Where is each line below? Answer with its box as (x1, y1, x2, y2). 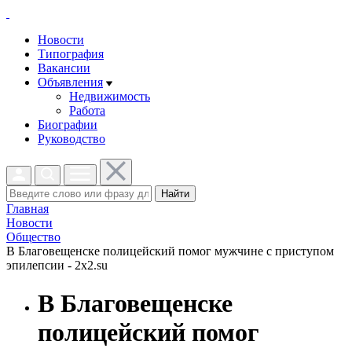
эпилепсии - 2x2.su (6, 258, 108, 272)
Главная (6, 202, 49, 215)
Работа (69, 104, 105, 117)
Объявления (38, 75, 103, 89)
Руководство (38, 132, 105, 145)
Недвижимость (69, 90, 150, 103)
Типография (38, 47, 104, 60)
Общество (6, 230, 60, 244)
